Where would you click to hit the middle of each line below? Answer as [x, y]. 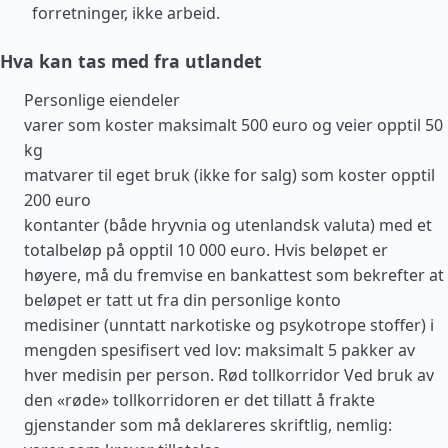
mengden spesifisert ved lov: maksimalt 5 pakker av [219, 350]
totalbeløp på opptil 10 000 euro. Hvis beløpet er [206, 250]
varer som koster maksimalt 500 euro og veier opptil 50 [233, 125]
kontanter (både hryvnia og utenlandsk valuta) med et [228, 225]
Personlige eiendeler [102, 100]
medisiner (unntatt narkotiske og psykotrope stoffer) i [229, 325]
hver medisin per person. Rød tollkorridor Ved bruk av [229, 375]
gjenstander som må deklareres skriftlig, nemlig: [208, 425]
